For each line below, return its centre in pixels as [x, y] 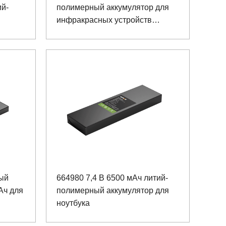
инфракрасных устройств [104, 20]
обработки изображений [102, 33]
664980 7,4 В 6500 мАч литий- [112, 178]
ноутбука [73, 203]
